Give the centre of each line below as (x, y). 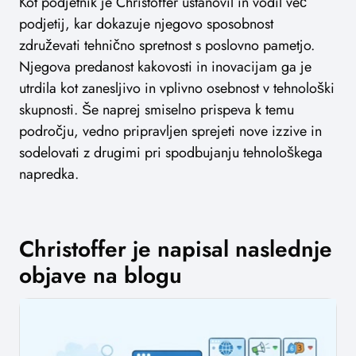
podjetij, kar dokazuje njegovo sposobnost (146, 24)
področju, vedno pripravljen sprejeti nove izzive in (170, 132)
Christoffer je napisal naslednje (176, 250)
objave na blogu (101, 276)
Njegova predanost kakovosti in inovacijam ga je (165, 67)
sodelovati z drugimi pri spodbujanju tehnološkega (171, 153)
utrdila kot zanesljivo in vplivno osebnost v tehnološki (177, 89)
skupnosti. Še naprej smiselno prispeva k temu (157, 110)
